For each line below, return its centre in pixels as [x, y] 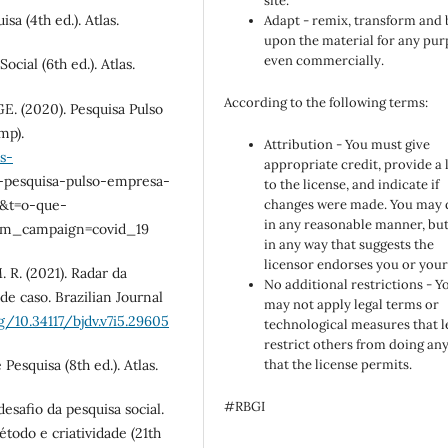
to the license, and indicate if [352, 185]
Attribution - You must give [347, 145]
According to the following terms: [326, 103]
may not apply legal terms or [352, 305]
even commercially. [324, 61]
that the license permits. [338, 365]
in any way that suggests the [349, 245]
